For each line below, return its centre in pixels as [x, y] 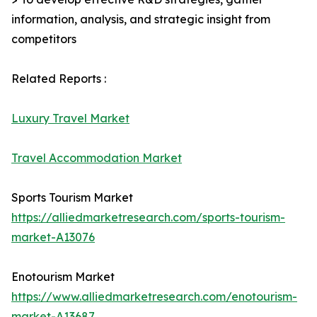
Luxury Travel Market [70, 119]
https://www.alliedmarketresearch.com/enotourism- [154, 297]
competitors [44, 39]
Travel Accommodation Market [97, 158]
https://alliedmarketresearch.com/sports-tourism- [148, 218]
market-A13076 [53, 237]
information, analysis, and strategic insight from [141, 19]
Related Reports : [59, 79]
